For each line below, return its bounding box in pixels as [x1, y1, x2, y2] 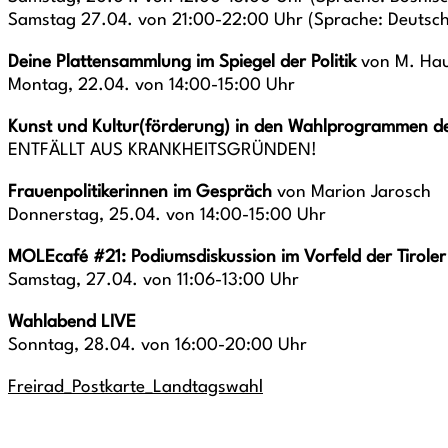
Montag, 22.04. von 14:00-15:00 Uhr [8, 77, 295, 94]
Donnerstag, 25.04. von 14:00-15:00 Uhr [8, 207, 326, 224]
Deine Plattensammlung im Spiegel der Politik [8, 54, 356, 71]
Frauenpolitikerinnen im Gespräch [8, 184, 272, 201]
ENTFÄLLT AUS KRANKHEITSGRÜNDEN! [8, 142, 317, 159]
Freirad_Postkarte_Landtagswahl [8, 379, 263, 396]
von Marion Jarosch [272, 184, 431, 201]
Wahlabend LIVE [8, 314, 136, 331]
